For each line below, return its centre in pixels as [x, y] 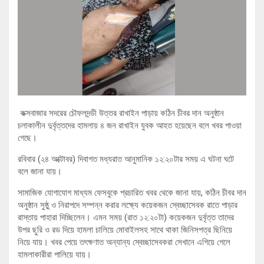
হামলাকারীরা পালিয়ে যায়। [55, 254]
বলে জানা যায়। [40, 171]
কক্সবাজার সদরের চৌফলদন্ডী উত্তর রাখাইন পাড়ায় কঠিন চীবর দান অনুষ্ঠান [122, 113]
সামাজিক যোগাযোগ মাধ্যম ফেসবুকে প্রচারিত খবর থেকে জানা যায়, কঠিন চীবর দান [132, 192]
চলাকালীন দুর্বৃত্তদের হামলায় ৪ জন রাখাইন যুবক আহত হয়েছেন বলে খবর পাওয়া [130, 125]
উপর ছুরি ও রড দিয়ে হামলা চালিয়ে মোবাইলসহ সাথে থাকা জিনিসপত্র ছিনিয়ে [125, 230]
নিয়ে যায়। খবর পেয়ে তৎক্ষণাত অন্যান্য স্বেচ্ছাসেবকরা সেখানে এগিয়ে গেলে [124, 242]
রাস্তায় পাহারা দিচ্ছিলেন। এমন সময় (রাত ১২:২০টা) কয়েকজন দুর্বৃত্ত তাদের [126, 217]
